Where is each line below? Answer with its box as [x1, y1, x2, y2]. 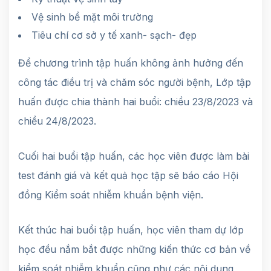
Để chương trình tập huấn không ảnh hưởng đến [18, 56, 243, 69]
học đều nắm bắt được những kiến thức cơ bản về [18, 243, 250, 255]
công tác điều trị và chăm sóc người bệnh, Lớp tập [18, 76, 251, 88]
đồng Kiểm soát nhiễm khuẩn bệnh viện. [18, 188, 203, 201]
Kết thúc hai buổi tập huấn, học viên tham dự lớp [18, 223, 244, 236]
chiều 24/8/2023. [18, 114, 96, 127]
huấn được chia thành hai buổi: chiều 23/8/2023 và [18, 95, 253, 108]
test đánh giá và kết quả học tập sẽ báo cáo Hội [18, 169, 238, 181]
